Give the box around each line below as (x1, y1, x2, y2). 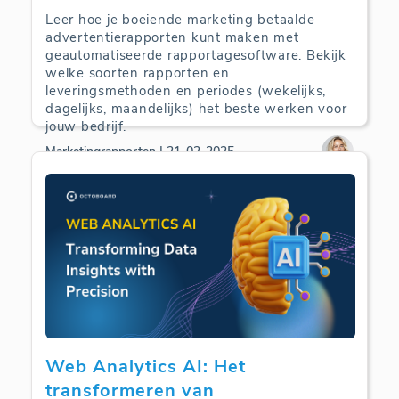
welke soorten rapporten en (45, 63, 230, 82)
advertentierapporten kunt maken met (45, 28, 299, 46)
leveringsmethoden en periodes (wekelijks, (45, 81, 326, 100)
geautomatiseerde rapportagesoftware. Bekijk (45, 45, 346, 64)
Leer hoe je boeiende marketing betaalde (45, 10, 315, 28)
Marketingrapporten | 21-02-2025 (45, 142, 234, 160)
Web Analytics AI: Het (45, 354, 246, 379)
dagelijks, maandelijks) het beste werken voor (45, 99, 347, 118)
